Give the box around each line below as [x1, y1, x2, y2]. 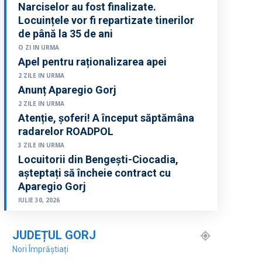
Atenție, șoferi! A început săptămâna [18, 112, 195, 125]
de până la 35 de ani [18, 27, 113, 40]
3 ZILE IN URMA [18, 141, 65, 150]
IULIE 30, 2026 [18, 196, 60, 205]
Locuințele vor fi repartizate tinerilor [18, 14, 195, 27]
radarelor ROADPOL [18, 125, 114, 138]
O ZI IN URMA [18, 43, 60, 52]
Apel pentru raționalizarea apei [18, 56, 167, 68]
